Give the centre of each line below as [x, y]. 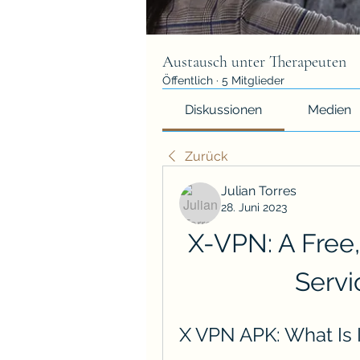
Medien [329, 109]
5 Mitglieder [253, 80]
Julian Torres [259, 190]
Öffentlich [188, 80]
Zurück [206, 156]
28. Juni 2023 [254, 207]
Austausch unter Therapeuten [254, 61]
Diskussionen [224, 109]
